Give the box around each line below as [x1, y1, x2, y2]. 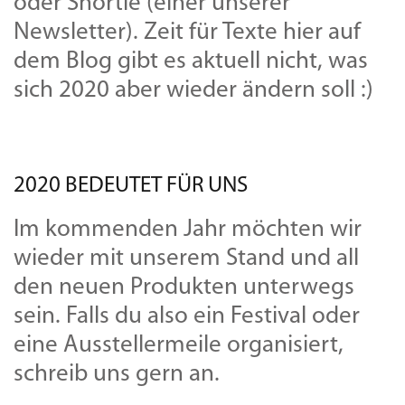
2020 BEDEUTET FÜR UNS [14, 174, 248, 197]
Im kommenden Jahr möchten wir [14, 217, 362, 242]
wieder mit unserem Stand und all [14, 246, 359, 271]
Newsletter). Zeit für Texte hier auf [14, 20, 361, 45]
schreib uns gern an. [14, 362, 220, 387]
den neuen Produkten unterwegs [14, 275, 354, 300]
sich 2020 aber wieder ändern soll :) [14, 78, 373, 103]
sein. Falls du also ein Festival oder [14, 304, 360, 329]
